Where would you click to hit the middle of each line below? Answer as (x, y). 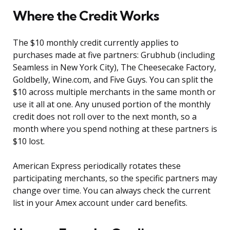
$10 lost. (29, 141)
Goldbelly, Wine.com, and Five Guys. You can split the (113, 80)
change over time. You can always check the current (112, 191)
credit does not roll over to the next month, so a (105, 117)
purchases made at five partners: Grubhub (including (114, 55)
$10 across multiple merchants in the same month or (114, 92)
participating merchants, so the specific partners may (115, 178)
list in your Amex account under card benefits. (100, 203)
